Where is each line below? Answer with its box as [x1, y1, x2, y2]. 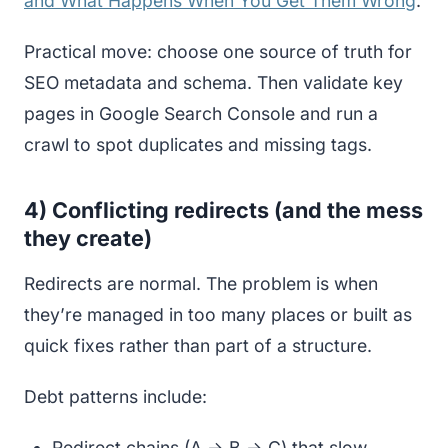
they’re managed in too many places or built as [24, 303, 412, 325]
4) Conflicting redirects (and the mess [24, 196, 423, 223]
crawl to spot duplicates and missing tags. [24, 133, 372, 155]
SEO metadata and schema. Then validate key [24, 71, 403, 93]
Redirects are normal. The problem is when [24, 272, 378, 294]
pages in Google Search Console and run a [24, 102, 378, 124]
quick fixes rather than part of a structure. [24, 334, 372, 356]
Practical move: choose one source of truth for [24, 40, 412, 62]
